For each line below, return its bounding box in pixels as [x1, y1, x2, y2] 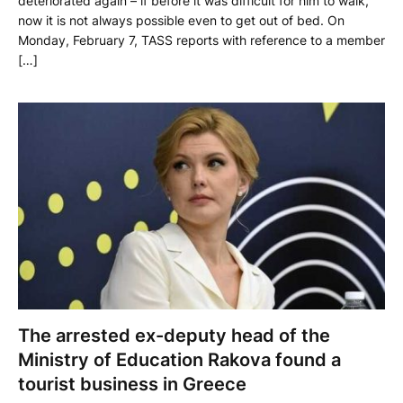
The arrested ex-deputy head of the [18, 324, 330, 346]
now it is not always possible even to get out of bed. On [18, 13, 345, 29]
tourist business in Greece [18, 372, 246, 395]
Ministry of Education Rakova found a [18, 348, 341, 371]
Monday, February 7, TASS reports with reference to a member [18, 32, 385, 49]
